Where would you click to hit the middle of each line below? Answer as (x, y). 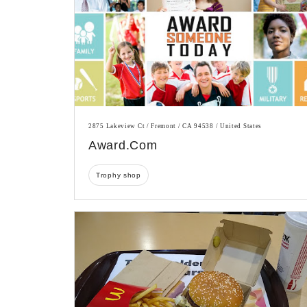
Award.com (123, 145)
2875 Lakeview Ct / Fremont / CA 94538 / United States (175, 126)
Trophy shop (119, 175)
